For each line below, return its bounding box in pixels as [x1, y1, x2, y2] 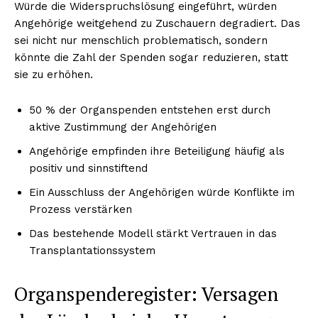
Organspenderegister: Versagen [14, 280, 278, 307]
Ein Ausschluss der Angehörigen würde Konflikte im [29, 185, 295, 199]
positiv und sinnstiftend [29, 161, 148, 175]
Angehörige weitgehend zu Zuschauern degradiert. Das [14, 16, 300, 30]
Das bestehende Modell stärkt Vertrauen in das [29, 226, 277, 240]
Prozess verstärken [29, 202, 132, 216]
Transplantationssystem [29, 243, 155, 257]
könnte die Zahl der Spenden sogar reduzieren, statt [14, 50, 288, 64]
